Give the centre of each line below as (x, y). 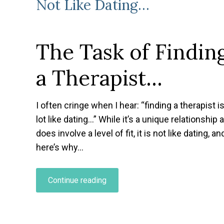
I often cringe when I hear (86, 105)
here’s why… (60, 147)
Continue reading (77, 180)
